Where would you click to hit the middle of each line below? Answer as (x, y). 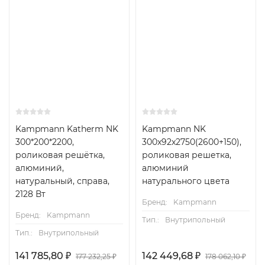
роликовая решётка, (60, 155)
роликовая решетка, (187, 155)
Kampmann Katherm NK (67, 129)
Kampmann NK (174, 129)
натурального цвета (186, 181)
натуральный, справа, (62, 181)
